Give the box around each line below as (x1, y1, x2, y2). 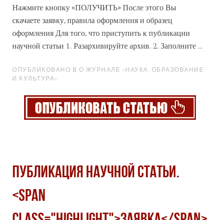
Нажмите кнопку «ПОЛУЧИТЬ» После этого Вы (12, 3, 176, 13)
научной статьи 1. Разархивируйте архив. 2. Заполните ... (12, 42, 202, 51)
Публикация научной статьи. (12, 165, 179, 182)
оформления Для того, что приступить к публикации (12, 29, 190, 38)
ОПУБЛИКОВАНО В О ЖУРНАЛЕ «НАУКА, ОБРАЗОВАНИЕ (12, 66, 204, 73)
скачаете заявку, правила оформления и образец (12, 16, 172, 26)
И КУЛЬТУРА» (12, 75, 58, 82)
